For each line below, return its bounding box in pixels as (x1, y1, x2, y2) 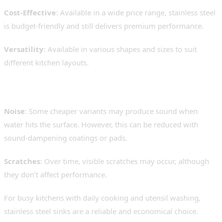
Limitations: (4, 85, 75, 102)
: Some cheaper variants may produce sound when (25, 106, 198, 116)
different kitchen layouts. (4, 57, 89, 68)
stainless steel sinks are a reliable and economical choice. (4, 206, 198, 217)
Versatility (4, 44, 44, 55)
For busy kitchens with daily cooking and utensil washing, (4, 193, 201, 203)
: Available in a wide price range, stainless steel (56, 7, 216, 18)
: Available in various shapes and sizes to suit (44, 44, 197, 55)
